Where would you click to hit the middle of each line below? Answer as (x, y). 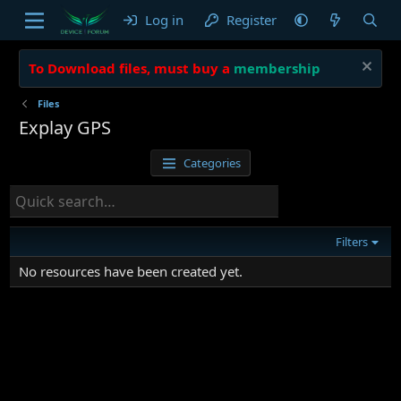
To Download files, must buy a (130, 68)
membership (277, 68)
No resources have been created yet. (131, 271)
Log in (164, 20)
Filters (352, 242)
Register (252, 20)
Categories (213, 163)
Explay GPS (65, 128)
